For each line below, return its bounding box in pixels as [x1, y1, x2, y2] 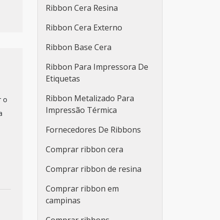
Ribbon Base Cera [46, 42, 111, 53]
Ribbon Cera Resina [46, 2, 118, 13]
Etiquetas [46, 73, 80, 84]
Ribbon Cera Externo [46, 22, 122, 33]
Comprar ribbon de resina [46, 164, 141, 174]
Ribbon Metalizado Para [46, 93, 134, 104]
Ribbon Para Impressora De [46, 61, 148, 72]
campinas [46, 195, 81, 206]
